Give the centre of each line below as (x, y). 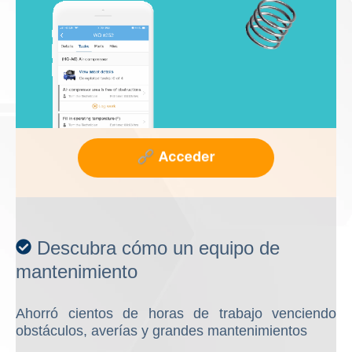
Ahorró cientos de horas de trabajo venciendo (176, 314)
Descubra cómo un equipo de (158, 248)
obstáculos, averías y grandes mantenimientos (161, 331)
